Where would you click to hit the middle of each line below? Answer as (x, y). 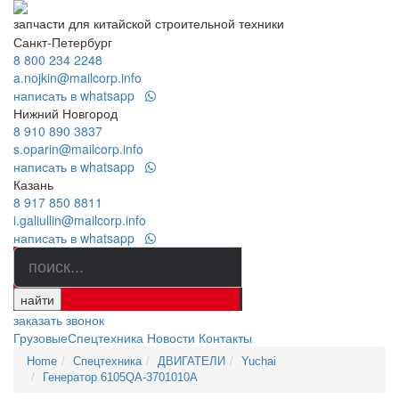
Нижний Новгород (65, 113)
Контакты (225, 338)
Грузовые (41, 338)
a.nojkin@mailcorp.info (77, 77)
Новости (171, 338)
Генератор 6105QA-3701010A (120, 377)
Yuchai (259, 361)
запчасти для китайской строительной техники (149, 23)
